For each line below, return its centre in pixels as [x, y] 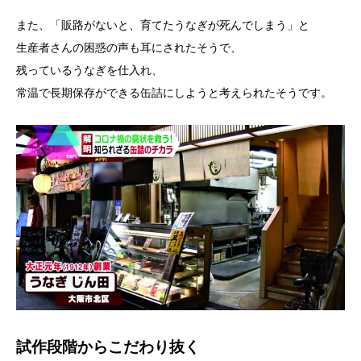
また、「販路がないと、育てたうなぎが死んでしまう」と [163, 25]
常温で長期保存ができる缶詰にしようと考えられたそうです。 [174, 93]
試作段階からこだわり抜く [108, 346]
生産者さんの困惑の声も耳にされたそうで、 [129, 48]
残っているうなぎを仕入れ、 [89, 70]
